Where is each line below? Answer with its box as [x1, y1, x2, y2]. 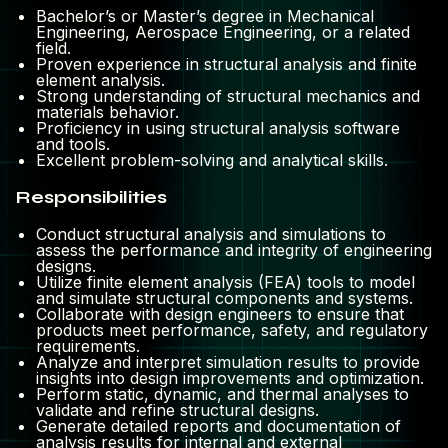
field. [36, 38, 71, 58]
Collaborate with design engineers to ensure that [36, 304, 404, 324]
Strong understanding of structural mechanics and [36, 86, 420, 106]
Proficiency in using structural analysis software [36, 118, 400, 138]
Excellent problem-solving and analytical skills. [36, 150, 388, 170]
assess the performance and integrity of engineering [36, 240, 432, 260]
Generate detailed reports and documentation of [36, 416, 401, 436]
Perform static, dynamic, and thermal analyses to [36, 384, 409, 404]
